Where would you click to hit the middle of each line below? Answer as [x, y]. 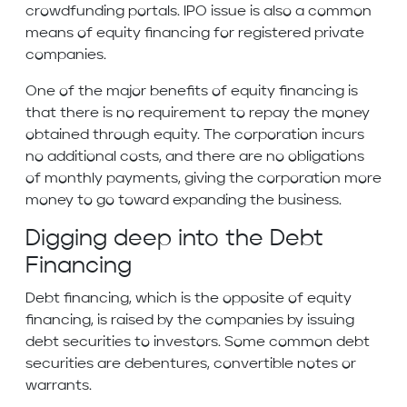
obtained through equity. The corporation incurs [195, 136]
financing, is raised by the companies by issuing [190, 321]
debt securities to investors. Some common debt [198, 343]
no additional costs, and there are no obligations [195, 158]
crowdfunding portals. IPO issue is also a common [199, 12]
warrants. [60, 387]
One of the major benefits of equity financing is [192, 92]
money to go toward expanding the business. [185, 201]
